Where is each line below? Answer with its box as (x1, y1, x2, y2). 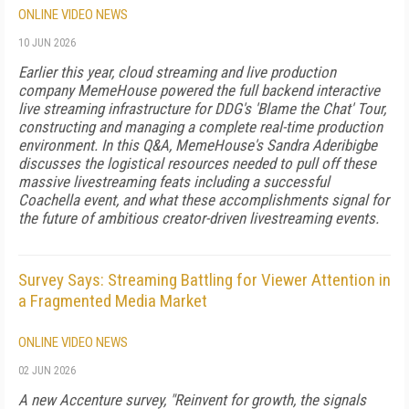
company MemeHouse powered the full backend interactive (18, 81, 380, 100)
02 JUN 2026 (18, 364, 76, 377)
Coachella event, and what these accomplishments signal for (18, 191, 389, 209)
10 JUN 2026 (18, 37, 76, 49)
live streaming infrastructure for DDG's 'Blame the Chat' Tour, (18, 100, 386, 118)
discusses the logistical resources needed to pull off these (18, 154, 376, 173)
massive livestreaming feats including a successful (18, 173, 330, 191)
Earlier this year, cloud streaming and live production (18, 63, 336, 81)
